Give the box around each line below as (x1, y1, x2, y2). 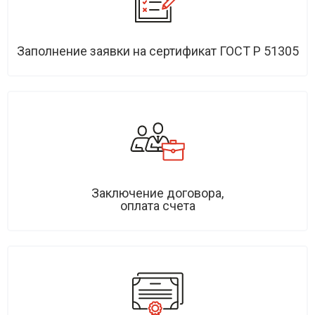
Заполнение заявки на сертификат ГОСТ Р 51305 (16, 44, 299, 59)
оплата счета (120, 198, 195, 214)
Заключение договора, (91, 186, 224, 201)
